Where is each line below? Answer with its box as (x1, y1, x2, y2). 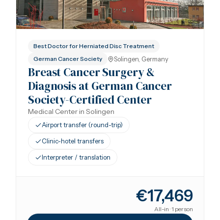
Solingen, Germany (114, 55, 168, 63)
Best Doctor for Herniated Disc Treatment (33, 42, 154, 50)
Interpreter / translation (42, 153, 110, 161)
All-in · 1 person (154, 205, 193, 213)
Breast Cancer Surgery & (28, 64, 155, 80)
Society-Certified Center (28, 92, 152, 108)
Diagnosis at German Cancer (28, 78, 172, 94)
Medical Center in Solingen (28, 107, 114, 116)
